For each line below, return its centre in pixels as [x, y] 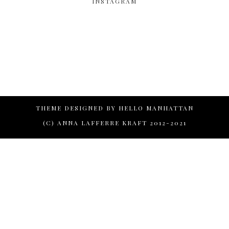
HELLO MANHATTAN [156, 108]
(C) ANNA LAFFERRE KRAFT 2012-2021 [114, 123]
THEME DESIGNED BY [77, 108]
